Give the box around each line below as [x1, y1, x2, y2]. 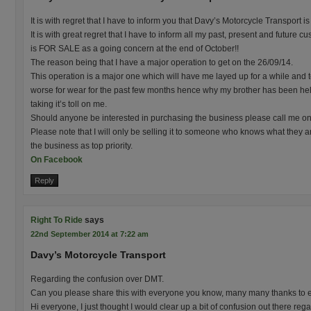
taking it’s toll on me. [31, 99, 107, 109]
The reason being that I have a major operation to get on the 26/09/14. [31, 58, 293, 67]
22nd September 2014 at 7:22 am [31, 230, 149, 238]
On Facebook [31, 155, 83, 165]
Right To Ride [31, 215, 83, 225]
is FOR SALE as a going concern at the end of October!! [31, 44, 239, 53]
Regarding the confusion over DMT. [31, 274, 164, 284]
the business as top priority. [31, 141, 133, 151]
